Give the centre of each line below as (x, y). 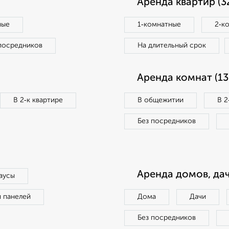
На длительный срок (172, 45)
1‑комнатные (159, 25)
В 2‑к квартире (38, 100)
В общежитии (161, 100)
